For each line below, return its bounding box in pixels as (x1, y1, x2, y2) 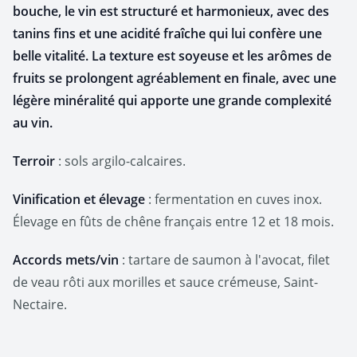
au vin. (13, 113, 53, 131)
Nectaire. (13, 295, 67, 313)
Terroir (13, 151, 55, 170)
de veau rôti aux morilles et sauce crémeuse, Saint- (13, 273, 318, 291)
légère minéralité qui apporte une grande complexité (13, 91, 331, 109)
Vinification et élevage (13, 190, 145, 208)
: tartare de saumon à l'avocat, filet (119, 250, 330, 269)
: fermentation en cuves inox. (145, 190, 322, 208)
